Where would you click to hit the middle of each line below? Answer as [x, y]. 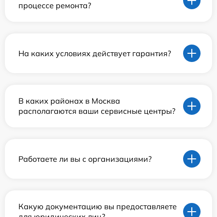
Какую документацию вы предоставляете [98, 207]
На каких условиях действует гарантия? [95, 53]
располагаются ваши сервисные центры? [97, 111]
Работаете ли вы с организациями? [85, 159]
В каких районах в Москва [69, 101]
